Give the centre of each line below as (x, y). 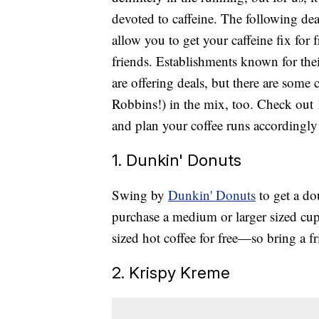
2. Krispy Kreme (171, 273)
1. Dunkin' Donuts (177, 160)
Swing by (140, 195)
